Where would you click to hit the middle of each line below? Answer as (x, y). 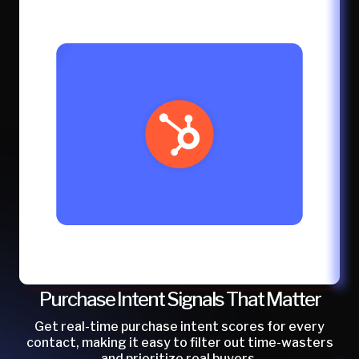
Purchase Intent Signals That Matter (179, 299)
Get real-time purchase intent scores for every (179, 326)
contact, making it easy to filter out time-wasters (179, 342)
